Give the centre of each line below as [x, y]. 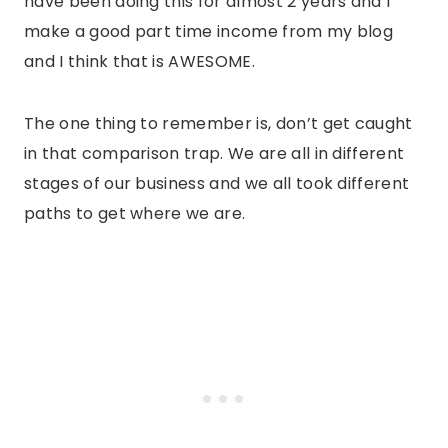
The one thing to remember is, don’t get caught [218, 124]
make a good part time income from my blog [209, 32]
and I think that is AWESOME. [139, 62]
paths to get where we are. [135, 214]
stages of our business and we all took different [217, 184]
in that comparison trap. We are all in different [214, 154]
